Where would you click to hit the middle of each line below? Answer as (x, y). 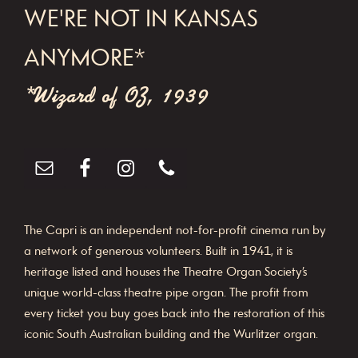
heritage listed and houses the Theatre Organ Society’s (165, 272)
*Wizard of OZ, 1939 (116, 97)
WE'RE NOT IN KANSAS (141, 20)
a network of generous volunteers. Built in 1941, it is (158, 251)
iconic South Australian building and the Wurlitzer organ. (171, 334)
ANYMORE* (85, 59)
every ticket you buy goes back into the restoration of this (174, 314)
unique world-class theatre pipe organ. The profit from (166, 293)
